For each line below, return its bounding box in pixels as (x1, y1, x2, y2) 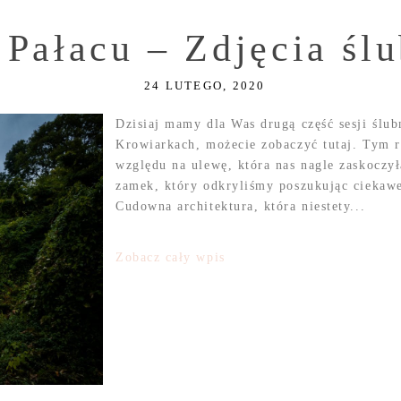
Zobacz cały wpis (115, 251, 226, 265)
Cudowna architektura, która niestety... (115, 200, 366, 214)
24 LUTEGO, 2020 (144, 79, 265, 93)
